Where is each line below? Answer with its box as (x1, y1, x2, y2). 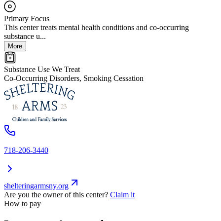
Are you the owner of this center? (4, 190, 108, 199)
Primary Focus (4, 14, 49, 23)
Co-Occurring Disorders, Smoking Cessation (4, 74, 144, 83)
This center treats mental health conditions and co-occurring (4, 23, 189, 32)
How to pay (4, 199, 41, 208)
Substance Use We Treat (4, 65, 80, 74)
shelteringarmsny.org (4, 182, 69, 190)
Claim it (110, 190, 135, 199)
